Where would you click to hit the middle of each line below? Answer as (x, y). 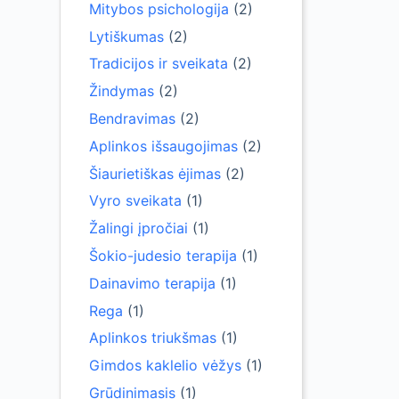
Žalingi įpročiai (139, 228)
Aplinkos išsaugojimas (164, 146)
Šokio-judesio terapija (163, 255)
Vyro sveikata (136, 201)
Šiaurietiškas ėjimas (155, 173)
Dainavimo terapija (153, 283)
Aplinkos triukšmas (153, 338)
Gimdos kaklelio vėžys (166, 366)
